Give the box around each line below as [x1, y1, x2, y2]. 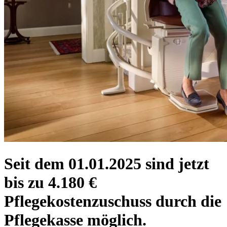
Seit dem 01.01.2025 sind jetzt [4, 154, 209, 173]
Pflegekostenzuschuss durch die [4, 192, 221, 210]
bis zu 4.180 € [4, 173, 97, 192]
